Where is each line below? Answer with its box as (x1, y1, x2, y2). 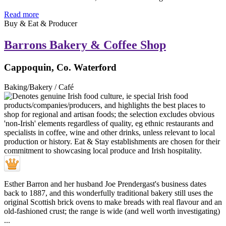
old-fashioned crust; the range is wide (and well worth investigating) (4, 206, 220, 215)
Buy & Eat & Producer (4, 19, 77, 28)
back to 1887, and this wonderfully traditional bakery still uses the (4, 188, 213, 197)
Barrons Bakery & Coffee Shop (4, 38, 166, 52)
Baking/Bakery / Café (4, 82, 74, 91)
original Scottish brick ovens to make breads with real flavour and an (4, 197, 222, 206)
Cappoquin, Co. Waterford (4, 62, 117, 73)
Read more (4, 10, 39, 19)
